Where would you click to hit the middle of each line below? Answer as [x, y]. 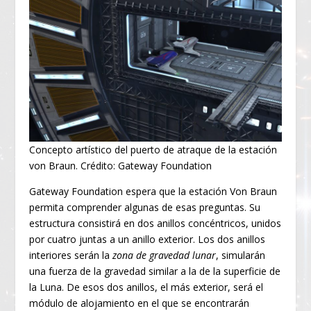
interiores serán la [71, 255]
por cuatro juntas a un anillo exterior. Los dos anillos [148, 239]
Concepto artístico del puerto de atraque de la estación [153, 149]
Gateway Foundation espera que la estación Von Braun [153, 191]
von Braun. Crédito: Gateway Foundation [121, 165]
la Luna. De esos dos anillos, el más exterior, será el [146, 287]
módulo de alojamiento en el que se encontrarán [140, 303]
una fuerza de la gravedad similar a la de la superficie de [155, 271]
